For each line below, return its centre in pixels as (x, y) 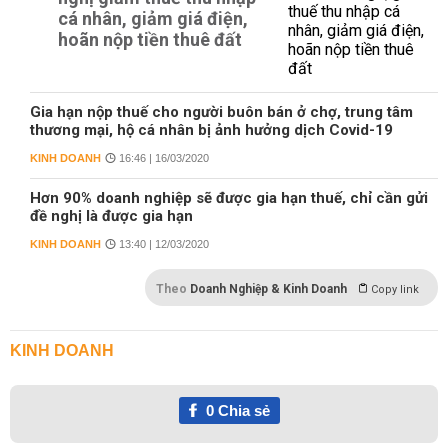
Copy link (395, 289)
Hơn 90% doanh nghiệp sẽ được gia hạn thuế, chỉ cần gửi (229, 198)
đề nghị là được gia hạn (111, 216)
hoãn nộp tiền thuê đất (150, 39)
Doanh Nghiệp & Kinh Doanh (268, 289)
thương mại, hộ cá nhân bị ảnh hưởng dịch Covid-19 (211, 130)
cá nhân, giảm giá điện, (153, 18)
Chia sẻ (241, 410)
